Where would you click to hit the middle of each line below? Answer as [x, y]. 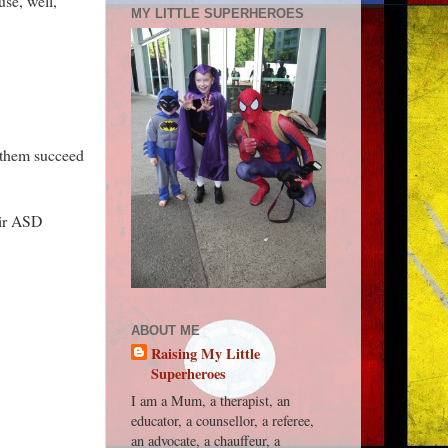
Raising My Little [205, 354]
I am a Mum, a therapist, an [210, 401]
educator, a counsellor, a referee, [222, 421]
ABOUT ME [165, 330]
